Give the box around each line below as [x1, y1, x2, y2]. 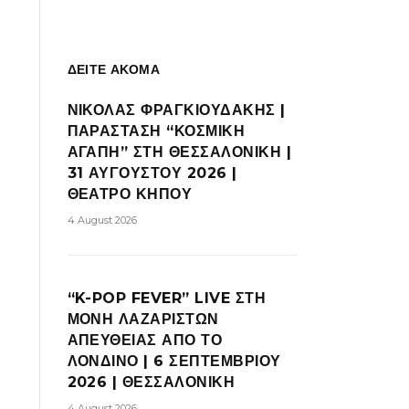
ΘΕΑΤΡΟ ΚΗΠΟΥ [67, 185, 193, 203]
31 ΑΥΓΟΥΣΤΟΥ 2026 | [67, 164, 237, 182]
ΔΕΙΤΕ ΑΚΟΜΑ [67, 61, 161, 78]
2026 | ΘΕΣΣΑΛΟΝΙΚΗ [67, 373, 236, 391]
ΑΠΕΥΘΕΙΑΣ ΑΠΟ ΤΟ [67, 331, 223, 349]
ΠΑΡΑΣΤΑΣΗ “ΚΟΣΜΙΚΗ [67, 122, 246, 140]
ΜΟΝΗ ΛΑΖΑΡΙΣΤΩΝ [67, 310, 219, 328]
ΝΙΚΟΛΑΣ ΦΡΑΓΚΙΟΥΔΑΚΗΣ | [67, 101, 286, 119]
